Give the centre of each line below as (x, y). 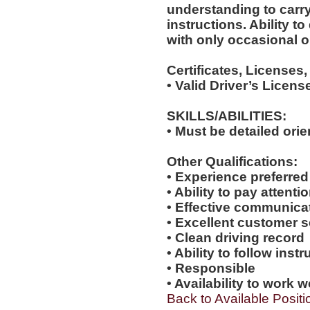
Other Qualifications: (232, 162)
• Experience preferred (237, 177)
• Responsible (211, 268)
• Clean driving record (235, 238)
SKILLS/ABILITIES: (226, 116)
